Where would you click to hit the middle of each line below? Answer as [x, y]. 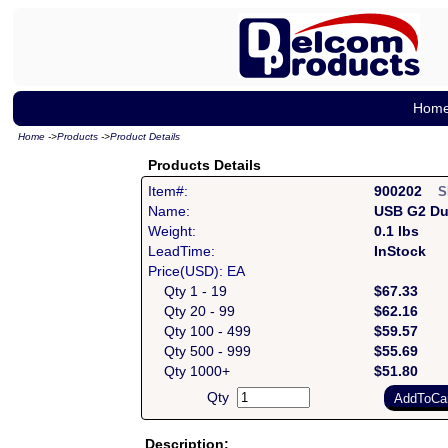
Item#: [167, 191]
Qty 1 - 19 [187, 291]
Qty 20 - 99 [191, 311]
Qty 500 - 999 [199, 351]
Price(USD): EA [196, 271]
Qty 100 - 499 [199, 331]
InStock [399, 251]
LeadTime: [181, 251]
